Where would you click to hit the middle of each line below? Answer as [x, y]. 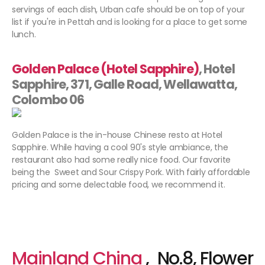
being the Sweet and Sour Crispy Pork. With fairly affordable [131, 172]
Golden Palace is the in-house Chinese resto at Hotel [117, 135]
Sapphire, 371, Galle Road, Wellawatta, [125, 85]
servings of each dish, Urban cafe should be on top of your [128, 10]
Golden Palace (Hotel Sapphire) [105, 69]
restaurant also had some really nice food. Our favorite [122, 160]
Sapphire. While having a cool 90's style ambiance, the [120, 148]
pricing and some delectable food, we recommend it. [120, 185]
